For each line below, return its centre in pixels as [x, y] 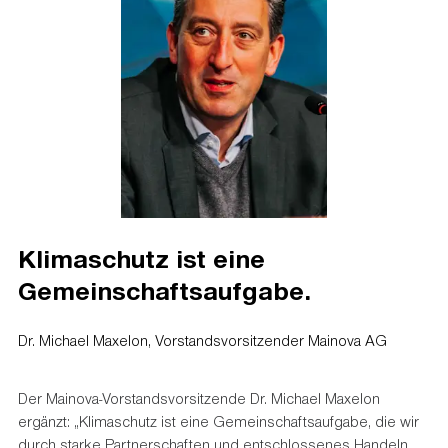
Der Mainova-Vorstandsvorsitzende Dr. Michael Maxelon [198, 398]
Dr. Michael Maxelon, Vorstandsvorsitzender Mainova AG [202, 340]
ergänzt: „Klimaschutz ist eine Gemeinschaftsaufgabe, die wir [218, 421]
